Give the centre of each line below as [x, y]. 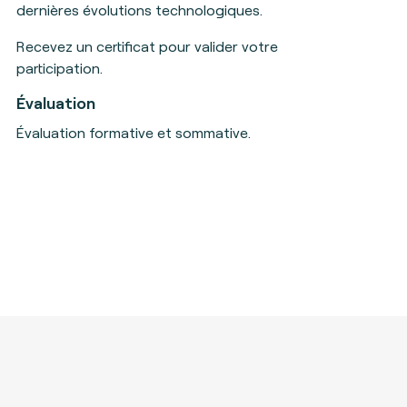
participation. [59, 68]
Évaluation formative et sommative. [135, 132]
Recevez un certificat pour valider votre [147, 46]
